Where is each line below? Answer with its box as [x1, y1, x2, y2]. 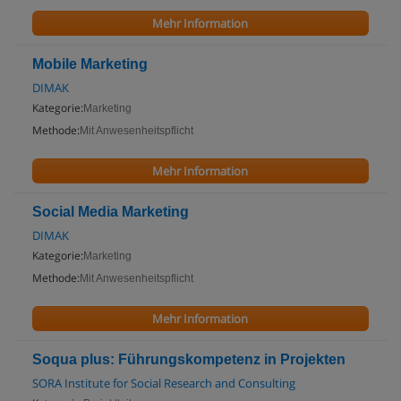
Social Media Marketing [32, 204, 189, 219]
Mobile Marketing [32, 56, 148, 72]
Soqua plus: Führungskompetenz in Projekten [32, 352, 346, 367]
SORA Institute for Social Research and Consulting [32, 375, 295, 391]
